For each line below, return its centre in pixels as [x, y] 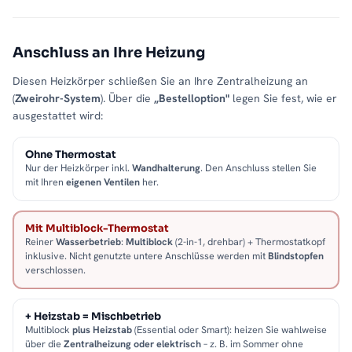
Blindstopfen [296, 256]
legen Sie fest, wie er [283, 99]
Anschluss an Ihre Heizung [109, 53]
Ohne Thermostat [71, 155]
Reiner [40, 242]
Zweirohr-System [58, 99]
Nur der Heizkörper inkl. [79, 168]
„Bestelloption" [192, 99]
